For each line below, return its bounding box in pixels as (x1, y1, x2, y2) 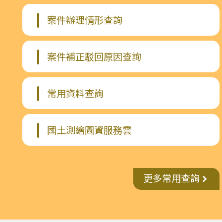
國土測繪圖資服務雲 (47, 124, 132, 136)
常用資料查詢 (47, 88, 104, 100)
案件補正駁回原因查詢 (47, 51, 141, 63)
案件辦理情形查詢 (47, 14, 122, 26)
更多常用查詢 (143, 173, 200, 185)
